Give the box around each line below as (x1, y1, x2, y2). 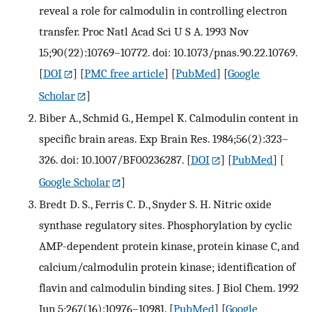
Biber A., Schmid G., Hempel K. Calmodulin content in (39, 110, 298, 125)
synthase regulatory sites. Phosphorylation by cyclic (39, 217, 292, 232)
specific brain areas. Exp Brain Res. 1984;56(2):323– (39, 131, 288, 146)
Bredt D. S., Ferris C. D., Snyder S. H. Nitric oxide (39, 196, 272, 211)
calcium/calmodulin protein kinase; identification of (39, 259, 295, 274)
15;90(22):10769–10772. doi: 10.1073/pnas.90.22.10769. (39, 45, 297, 60)
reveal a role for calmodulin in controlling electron (39, 3, 287, 18)
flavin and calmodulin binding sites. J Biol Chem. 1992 (39, 280, 299, 295)
